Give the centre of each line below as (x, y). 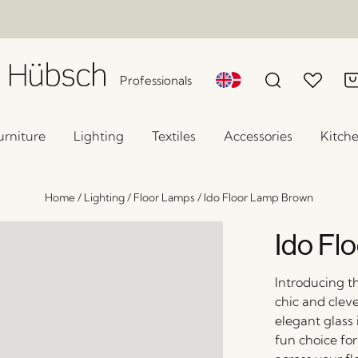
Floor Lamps (164, 197)
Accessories (258, 136)
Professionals (156, 80)
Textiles (174, 136)
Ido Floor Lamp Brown (259, 197)
